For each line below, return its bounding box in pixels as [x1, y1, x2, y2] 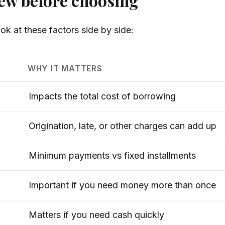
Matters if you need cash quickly [29, 209, 164, 220]
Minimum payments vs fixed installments [29, 150, 196, 161]
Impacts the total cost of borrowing [29, 91, 176, 102]
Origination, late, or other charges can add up [29, 121, 216, 132]
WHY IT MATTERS [27, 64, 102, 74]
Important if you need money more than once [29, 180, 216, 191]
